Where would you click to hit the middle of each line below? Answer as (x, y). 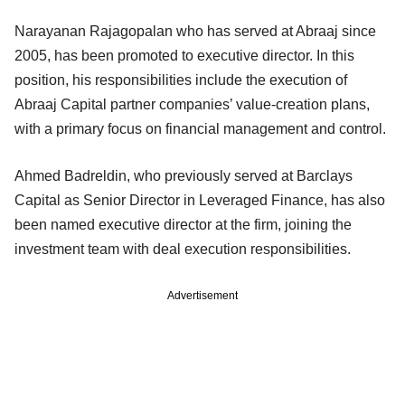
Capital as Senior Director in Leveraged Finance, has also (200, 200)
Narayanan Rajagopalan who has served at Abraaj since (195, 31)
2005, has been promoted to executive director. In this (184, 55)
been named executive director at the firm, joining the (183, 224)
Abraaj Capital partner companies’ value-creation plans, (192, 104)
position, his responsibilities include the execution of (181, 80)
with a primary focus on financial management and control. (200, 128)
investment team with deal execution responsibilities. (183, 249)
